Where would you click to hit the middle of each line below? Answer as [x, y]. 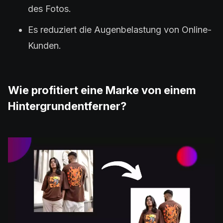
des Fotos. [50, 8]
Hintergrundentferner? [67, 106]
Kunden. [45, 45]
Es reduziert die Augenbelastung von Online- [120, 29]
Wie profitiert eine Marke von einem [102, 90]
